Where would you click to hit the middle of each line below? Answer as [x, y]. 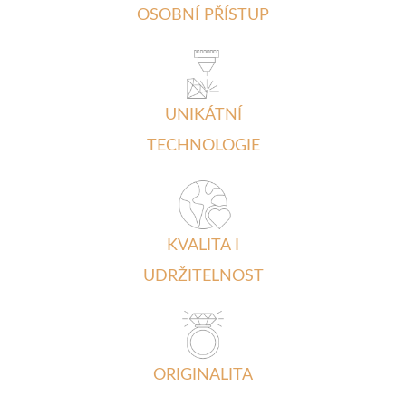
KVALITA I [203, 245]
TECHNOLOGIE [203, 145]
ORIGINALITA [203, 376]
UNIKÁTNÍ [203, 115]
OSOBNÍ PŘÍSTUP [203, 16]
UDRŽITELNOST [203, 276]
